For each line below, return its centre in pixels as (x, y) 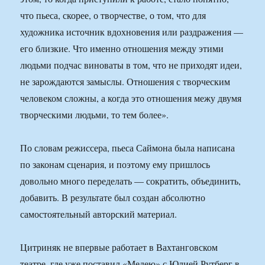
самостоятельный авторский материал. (99, 214)
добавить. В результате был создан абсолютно (113, 198)
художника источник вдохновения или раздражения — (132, 32)
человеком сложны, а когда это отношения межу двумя (131, 98)
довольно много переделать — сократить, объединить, (131, 181)
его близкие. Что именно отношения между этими (122, 49)
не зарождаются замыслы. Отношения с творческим (125, 82)
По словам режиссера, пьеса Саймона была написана (128, 148)
